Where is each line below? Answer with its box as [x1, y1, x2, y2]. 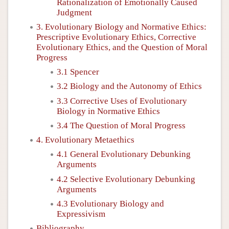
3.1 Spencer [57, 67, 99, 77]
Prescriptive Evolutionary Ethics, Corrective [36, 32, 196, 42]
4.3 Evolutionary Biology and [57, 198, 164, 209]
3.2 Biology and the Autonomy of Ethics [57, 81, 202, 91]
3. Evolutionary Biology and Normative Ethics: [36, 21, 207, 32]
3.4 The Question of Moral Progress [57, 120, 186, 130]
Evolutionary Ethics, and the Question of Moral [36, 42, 208, 52]
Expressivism [57, 209, 105, 219]
